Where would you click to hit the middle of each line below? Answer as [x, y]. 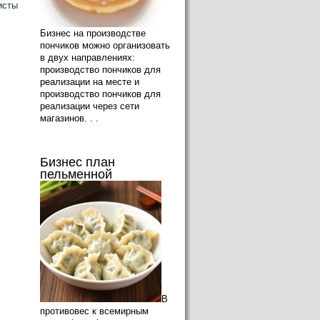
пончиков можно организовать [105, 45]
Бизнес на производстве [93, 33]
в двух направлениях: [87, 57]
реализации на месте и [90, 82]
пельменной [76, 174]
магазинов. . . [69, 118]
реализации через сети [90, 106]
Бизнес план [77, 162]
